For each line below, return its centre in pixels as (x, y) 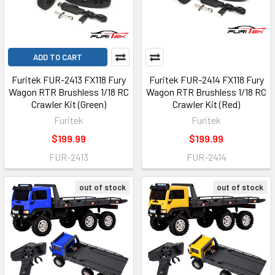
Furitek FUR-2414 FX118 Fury (206, 79)
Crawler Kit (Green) (69, 104)
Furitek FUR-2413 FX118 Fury (69, 79)
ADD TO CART (58, 57)
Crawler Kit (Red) (206, 104)
